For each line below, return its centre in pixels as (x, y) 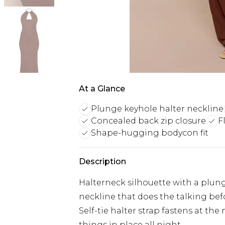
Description (102, 161)
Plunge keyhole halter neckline (157, 109)
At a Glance (102, 89)
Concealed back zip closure (148, 121)
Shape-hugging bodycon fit (150, 133)
